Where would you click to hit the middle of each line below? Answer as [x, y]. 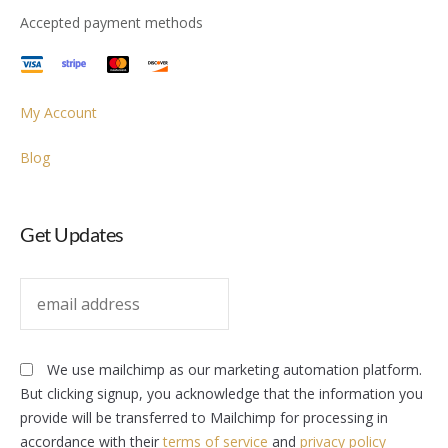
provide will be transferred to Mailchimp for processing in [204, 417]
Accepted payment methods [111, 22]
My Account [58, 112]
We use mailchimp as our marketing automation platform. [234, 369]
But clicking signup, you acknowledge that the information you [221, 393]
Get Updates [72, 234]
